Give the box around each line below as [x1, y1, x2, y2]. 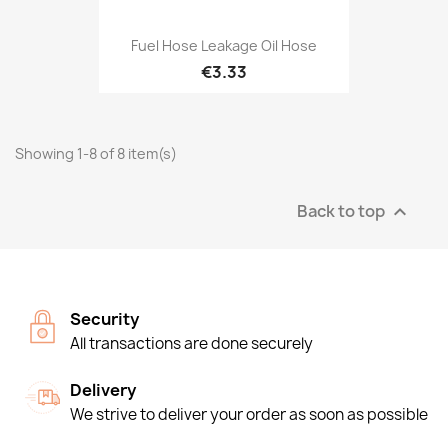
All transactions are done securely [70, 333, 313, 354]
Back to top [297, 199, 388, 222]
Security [70, 308, 139, 330]
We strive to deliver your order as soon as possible [70, 404, 428, 425]
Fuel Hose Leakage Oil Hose [131, 35, 317, 55]
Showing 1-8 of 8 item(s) [15, 144, 177, 163]
